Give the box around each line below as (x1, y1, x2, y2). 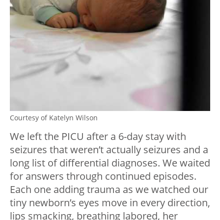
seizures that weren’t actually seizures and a (10, 143, 208, 157)
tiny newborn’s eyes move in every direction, (10, 196, 210, 210)
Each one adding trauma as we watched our (10, 183, 208, 196)
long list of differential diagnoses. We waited (10, 156, 210, 170)
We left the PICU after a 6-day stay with (10, 130, 186, 143)
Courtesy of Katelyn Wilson (10, 113, 98, 123)
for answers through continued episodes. (10, 169, 196, 183)
